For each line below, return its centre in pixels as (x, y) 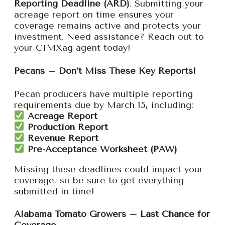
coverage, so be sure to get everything (99, 180)
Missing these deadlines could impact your (108, 169)
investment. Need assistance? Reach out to (109, 36)
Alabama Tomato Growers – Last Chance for (112, 214)
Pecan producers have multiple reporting (103, 94)
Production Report (68, 127)
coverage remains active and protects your (107, 25)
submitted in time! (54, 191)
